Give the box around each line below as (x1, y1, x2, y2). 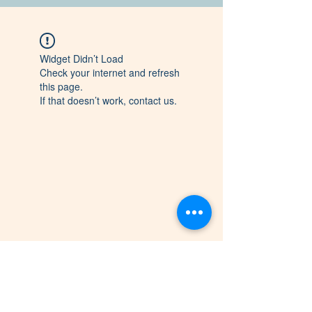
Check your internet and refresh (40, 65, 180, 79)
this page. (40, 79, 83, 93)
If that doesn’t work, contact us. (40, 93, 177, 107)
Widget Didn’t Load (40, 52, 123, 65)
